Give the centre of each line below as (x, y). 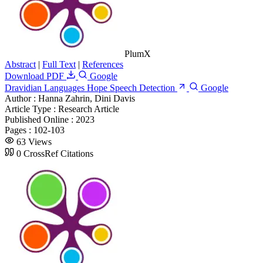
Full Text (59, 64)
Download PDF (36, 76)
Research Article (89, 109)
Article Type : (31, 109)
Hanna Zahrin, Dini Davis (87, 98)
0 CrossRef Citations (55, 153)
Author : (21, 98)
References (103, 64)
